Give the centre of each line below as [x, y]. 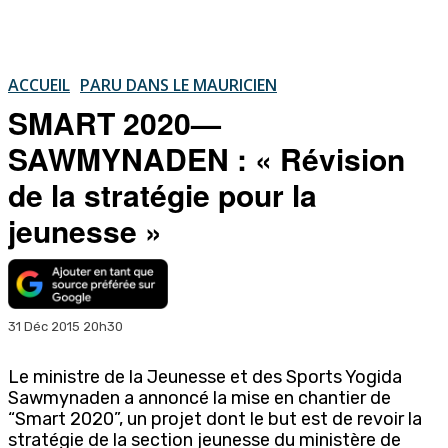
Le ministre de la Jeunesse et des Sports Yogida [205, 376]
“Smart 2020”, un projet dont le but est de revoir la [215, 418]
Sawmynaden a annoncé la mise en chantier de [199, 397]
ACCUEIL [39, 84]
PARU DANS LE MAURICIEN [178, 84]
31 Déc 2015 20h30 [65, 326]
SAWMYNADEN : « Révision [206, 158]
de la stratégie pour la [162, 194]
